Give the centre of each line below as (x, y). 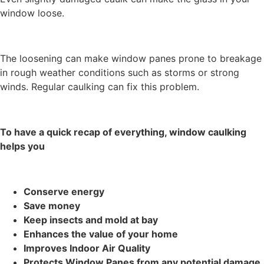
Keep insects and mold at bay (92, 220)
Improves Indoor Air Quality (88, 248)
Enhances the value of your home (102, 234)
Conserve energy (65, 191)
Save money (53, 205)
